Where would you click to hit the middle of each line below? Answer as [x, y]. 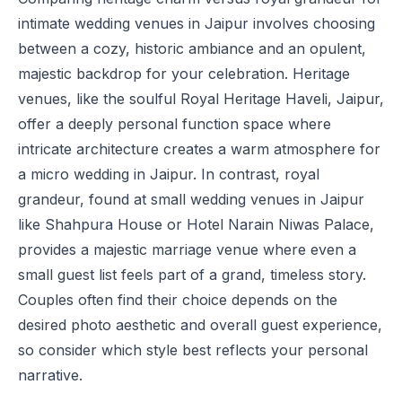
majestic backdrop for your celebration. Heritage [184, 74]
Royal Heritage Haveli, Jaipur [280, 99]
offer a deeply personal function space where [175, 124]
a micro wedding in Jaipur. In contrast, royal [169, 174]
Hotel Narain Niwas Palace [278, 224]
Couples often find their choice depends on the [178, 300]
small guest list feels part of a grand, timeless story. [192, 275]
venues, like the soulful [99, 99]
